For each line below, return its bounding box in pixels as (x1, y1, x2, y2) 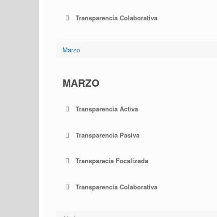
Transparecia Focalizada (75, 156, 148, 166)
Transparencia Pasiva (75, 130, 139, 139)
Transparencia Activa (75, 104, 138, 114)
